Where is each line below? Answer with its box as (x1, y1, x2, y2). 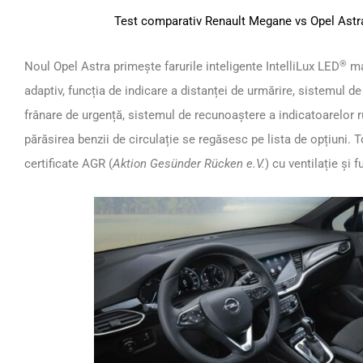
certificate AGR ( (24, 156, 113, 172)
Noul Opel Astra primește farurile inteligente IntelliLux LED (24, 59, 340, 75)
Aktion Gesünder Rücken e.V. (113, 156, 265, 172)
